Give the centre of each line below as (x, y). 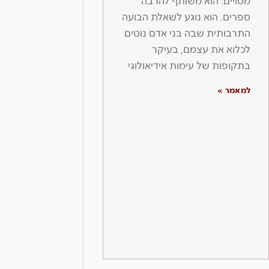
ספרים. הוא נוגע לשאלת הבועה (186, 17)
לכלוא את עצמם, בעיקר (201, 50)
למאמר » (234, 91)
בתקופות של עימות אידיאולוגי (189, 66)
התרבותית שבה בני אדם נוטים (188, 34)
